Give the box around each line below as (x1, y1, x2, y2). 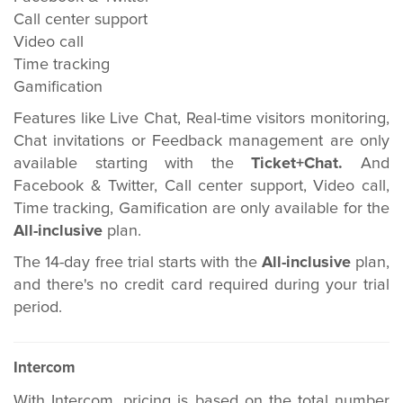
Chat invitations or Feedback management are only (13, 133, 390, 149)
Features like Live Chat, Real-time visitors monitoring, (13, 111, 390, 127)
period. (13, 300, 62, 316)
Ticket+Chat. (251, 156, 362, 172)
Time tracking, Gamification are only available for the (13, 201, 390, 217)
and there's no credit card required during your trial (13, 277, 390, 293)
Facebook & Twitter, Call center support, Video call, (13, 178, 390, 194)
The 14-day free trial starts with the (13, 255, 262, 271)
